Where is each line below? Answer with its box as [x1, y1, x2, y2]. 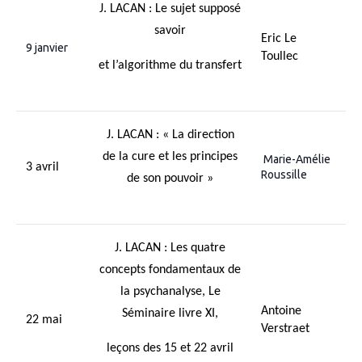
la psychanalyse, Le [120, 285, 221, 298]
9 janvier [26, 41, 68, 54]
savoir [154, 24, 186, 37]
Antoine [261, 305, 301, 318]
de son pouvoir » [127, 172, 213, 185]
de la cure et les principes [103, 150, 238, 163]
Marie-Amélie [261, 153, 330, 166]
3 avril [26, 161, 59, 174]
